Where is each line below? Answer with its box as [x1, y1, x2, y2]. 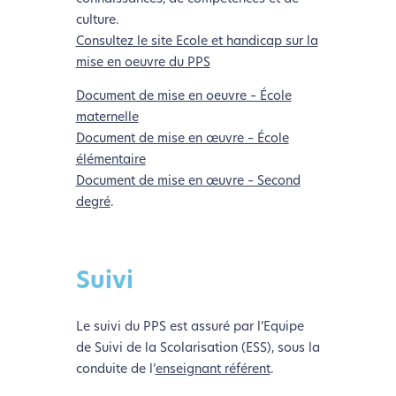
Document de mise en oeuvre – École [75, 89, 292, 103]
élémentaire [75, 153, 146, 167]
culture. [75, 13, 119, 27]
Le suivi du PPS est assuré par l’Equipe [75, 320, 304, 334]
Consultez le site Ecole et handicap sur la [75, 34, 318, 49]
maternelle [75, 110, 139, 125]
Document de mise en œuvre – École [75, 132, 289, 146]
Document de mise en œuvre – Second [75, 174, 301, 188]
